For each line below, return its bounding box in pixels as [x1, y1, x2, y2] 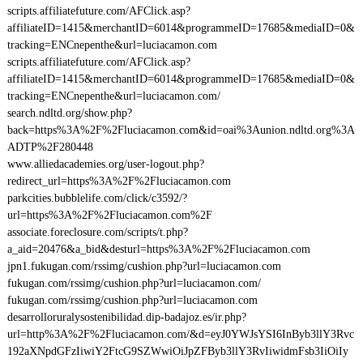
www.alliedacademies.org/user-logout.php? [6, 158, 204, 170]
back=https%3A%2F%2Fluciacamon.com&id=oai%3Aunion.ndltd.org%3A [6, 124, 355, 136]
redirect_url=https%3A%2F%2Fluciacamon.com [6, 175, 231, 187]
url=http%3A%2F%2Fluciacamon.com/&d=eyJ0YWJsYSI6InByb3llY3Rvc [6, 328, 354, 340]
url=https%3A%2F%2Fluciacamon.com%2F [6, 209, 212, 221]
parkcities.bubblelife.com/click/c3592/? [6, 192, 187, 204]
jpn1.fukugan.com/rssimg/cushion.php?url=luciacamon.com [6, 260, 281, 272]
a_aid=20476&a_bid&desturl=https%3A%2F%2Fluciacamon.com [6, 243, 310, 255]
